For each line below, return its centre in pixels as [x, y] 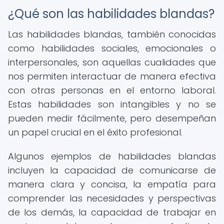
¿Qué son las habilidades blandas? [111, 14]
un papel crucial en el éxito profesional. [95, 132]
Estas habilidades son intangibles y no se [112, 104]
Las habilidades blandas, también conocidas [112, 34]
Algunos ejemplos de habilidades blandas [112, 156]
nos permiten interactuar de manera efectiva [112, 76]
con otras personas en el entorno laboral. [112, 90]
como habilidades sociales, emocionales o [112, 48]
